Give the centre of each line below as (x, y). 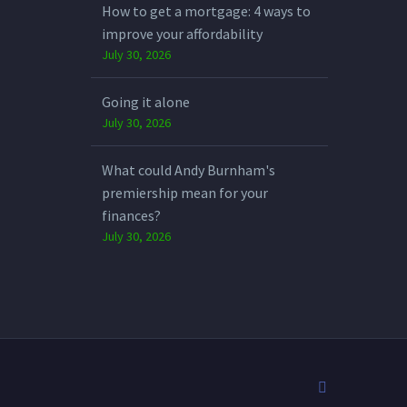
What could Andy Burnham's (189, 169)
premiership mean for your (185, 192)
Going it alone (146, 101)
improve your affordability (182, 33)
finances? (131, 215)
